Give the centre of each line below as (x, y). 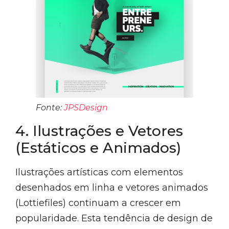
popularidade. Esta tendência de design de (114, 219)
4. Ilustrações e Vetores (99, 131)
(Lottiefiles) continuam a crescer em (98, 203)
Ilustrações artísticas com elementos (99, 173)
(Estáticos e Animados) (98, 148)
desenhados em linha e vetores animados (112, 188)
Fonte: (50, 108)
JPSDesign (86, 108)
